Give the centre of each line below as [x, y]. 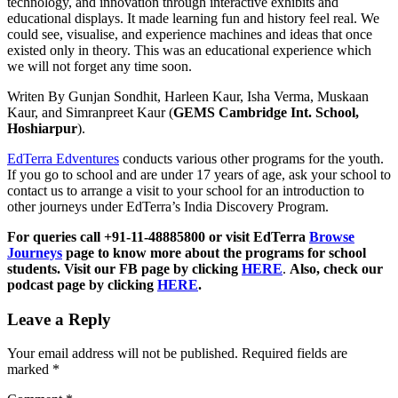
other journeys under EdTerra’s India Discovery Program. [168, 206]
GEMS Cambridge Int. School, [266, 112]
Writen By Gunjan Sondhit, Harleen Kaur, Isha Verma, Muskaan [188, 96]
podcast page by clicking [82, 284]
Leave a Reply [59, 319]
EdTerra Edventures [63, 158]
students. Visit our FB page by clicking [124, 268]
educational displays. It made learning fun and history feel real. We [193, 18]
